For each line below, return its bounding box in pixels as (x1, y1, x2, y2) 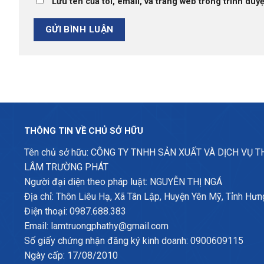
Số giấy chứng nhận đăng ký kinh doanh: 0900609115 (24, 235, 243, 247)
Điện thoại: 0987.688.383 (24, 206, 126, 217)
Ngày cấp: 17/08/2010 (24, 250, 118, 262)
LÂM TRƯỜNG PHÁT (24, 161, 111, 173)
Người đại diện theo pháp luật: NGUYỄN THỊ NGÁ (24, 176, 222, 188)
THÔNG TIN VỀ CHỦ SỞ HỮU (24, 126, 143, 137)
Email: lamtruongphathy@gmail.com (24, 220, 169, 232)
